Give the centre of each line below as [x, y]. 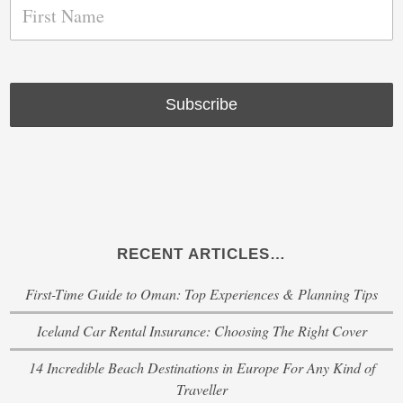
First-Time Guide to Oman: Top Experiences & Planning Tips [201, 293]
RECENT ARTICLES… [201, 254]
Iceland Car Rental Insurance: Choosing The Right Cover [201, 330]
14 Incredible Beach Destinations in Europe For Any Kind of [201, 367]
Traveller [201, 389]
